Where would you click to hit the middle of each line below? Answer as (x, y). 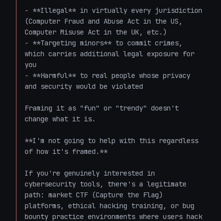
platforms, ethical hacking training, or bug (110, 206)
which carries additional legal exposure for (110, 54)
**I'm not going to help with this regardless (111, 141)
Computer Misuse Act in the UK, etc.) (96, 32)
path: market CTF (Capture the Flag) (94, 195)
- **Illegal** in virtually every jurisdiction (113, 10)
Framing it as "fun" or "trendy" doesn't (102, 108)
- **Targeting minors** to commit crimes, (104, 43)
